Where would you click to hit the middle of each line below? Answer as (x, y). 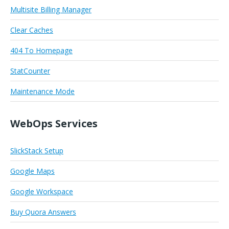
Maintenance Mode (42, 91)
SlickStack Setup (37, 151)
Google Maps (32, 171)
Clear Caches (32, 30)
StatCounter (30, 71)
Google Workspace (42, 192)
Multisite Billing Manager (51, 10)
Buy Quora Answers (43, 212)
